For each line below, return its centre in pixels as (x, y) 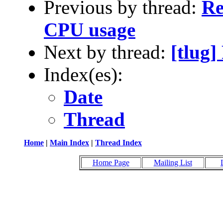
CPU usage (90, 29)
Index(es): (83, 74)
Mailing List (173, 162)
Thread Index (118, 142)
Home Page (111, 162)
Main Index (69, 142)
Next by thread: (107, 52)
